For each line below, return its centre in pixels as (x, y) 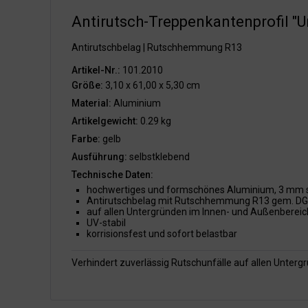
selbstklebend (158, 157)
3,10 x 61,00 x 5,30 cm (152, 85)
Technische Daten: (112, 175)
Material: (91, 103)
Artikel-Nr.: (96, 70)
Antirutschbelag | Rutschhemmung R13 (157, 47)
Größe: (87, 85)
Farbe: (86, 139)
